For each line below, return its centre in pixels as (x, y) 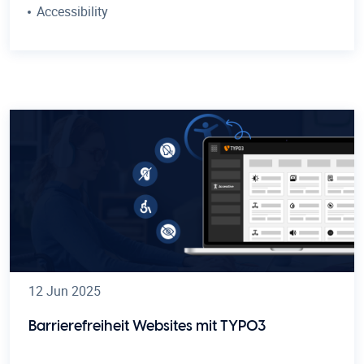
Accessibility (72, 11)
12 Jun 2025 (65, 290)
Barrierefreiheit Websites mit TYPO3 (147, 326)
